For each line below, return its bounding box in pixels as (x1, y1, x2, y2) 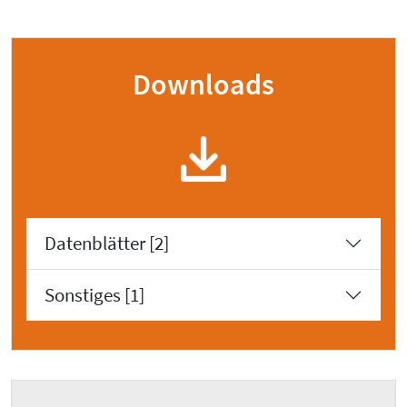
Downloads (133, 66, 274, 104)
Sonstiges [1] (45, 283, 144, 308)
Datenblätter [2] (45, 232, 169, 256)
